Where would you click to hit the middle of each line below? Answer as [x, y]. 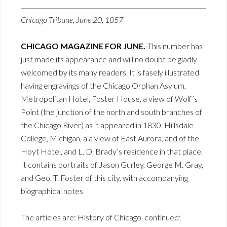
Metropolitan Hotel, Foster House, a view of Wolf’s [109, 99]
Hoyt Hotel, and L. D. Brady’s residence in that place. [112, 152]
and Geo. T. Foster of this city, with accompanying [104, 178]
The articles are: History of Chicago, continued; [101, 217]
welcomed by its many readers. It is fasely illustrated [110, 72]
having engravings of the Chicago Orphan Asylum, [103, 86]
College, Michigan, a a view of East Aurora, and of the [110, 138]
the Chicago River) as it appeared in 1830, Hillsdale [107, 125]
